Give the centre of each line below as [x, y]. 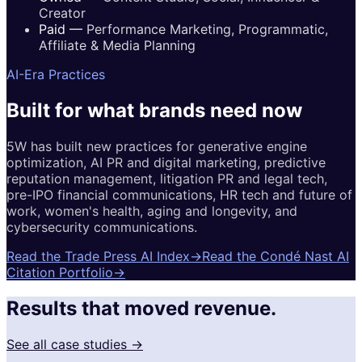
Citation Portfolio [60, 273]
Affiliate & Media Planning [117, 46]
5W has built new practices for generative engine [157, 147]
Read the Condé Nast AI [276, 257]
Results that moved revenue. [141, 309]
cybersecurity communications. [102, 227]
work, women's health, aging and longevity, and [152, 211]
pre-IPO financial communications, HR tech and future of [179, 195]
